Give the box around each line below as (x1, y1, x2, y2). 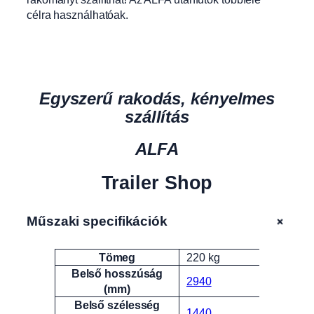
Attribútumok (60, 256, 130, 269)
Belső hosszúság (71, 267, 163, 280)
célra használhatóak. (27, 8, 128, 21)
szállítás (124, 107, 190, 127)
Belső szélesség (74, 299, 161, 312)
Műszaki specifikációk (27, 213, 168, 228)
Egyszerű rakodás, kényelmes (39, 89, 275, 109)
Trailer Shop (101, 172, 213, 193)
